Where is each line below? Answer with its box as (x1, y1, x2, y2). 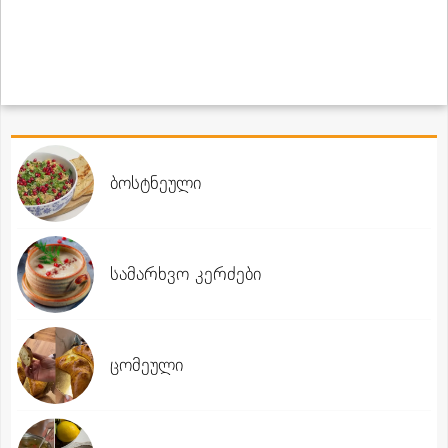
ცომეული (110, 354, 183, 376)
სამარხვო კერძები (110, 263, 261, 285)
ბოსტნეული (110, 172, 201, 194)
